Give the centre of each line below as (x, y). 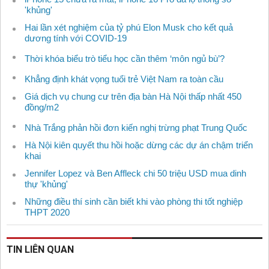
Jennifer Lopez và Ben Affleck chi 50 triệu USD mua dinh (135, 174)
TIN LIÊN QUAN (40, 250)
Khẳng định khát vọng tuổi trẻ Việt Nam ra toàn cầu (124, 79)
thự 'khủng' (46, 184)
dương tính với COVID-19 (76, 38)
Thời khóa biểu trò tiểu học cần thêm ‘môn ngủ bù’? (125, 59)
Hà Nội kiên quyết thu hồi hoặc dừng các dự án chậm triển (139, 145)
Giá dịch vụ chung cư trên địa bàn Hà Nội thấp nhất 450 (133, 97)
